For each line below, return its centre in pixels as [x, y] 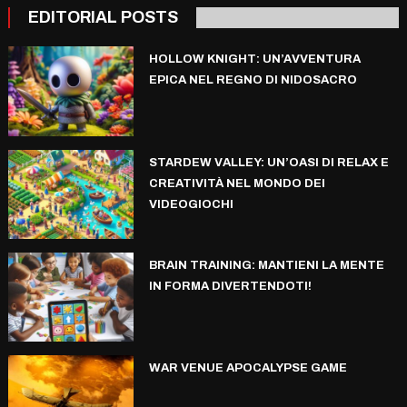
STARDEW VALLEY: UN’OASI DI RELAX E [268, 162]
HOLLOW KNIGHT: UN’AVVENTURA [254, 60]
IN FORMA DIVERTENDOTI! [230, 286]
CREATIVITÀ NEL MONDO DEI [237, 183]
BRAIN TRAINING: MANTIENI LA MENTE [266, 265]
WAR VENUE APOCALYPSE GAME [248, 368]
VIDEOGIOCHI [191, 204]
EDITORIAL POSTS [103, 18]
